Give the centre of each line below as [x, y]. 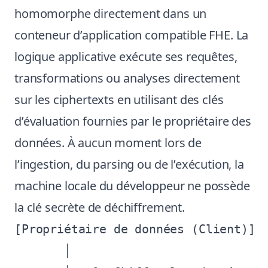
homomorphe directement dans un [111, 13]
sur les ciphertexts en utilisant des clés [119, 100]
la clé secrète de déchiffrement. [100, 207]
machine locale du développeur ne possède [132, 186]
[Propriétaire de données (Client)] [135, 229]
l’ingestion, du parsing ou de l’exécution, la [129, 164]
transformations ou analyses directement [127, 78]
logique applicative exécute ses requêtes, [126, 57]
